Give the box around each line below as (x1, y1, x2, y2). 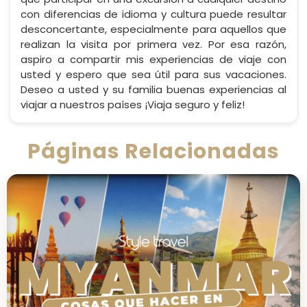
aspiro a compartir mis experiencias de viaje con (21, 52, 286, 67)
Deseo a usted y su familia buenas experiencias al (21, 82, 286, 97)
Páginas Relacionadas (27, 137, 280, 167)
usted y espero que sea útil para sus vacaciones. (21, 67, 286, 82)
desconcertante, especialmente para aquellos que (21, 22, 286, 37)
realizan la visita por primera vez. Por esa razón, (21, 37, 286, 52)
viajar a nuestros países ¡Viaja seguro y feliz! (21, 97, 245, 112)
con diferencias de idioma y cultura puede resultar (21, 7, 286, 22)
